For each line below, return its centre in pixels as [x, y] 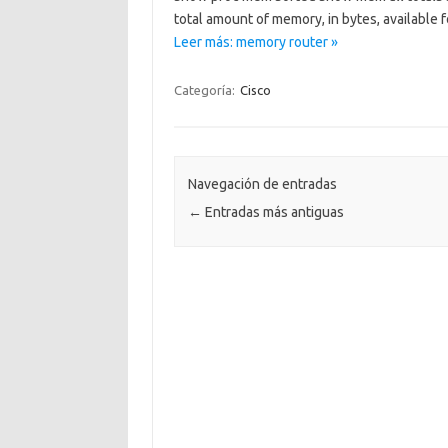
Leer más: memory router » [255, 42]
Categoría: [205, 90]
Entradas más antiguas [272, 212]
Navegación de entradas [262, 184]
